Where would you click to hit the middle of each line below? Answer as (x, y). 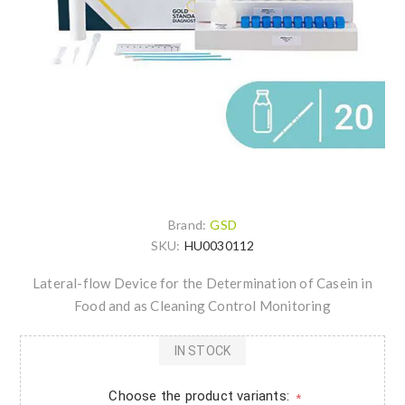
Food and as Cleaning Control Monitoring (202, 306)
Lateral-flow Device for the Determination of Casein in (202, 283)
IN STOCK (202, 350)
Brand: (187, 225)
